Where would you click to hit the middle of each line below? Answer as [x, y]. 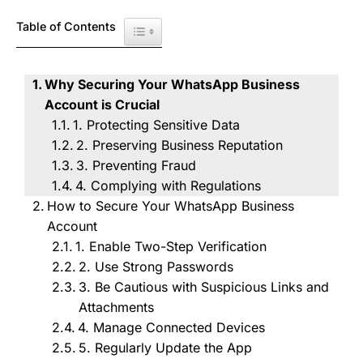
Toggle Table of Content [197, 26]
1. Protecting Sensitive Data [157, 125]
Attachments [117, 307]
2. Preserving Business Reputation [180, 145]
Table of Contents [66, 26]
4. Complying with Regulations [169, 186]
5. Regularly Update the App [166, 348]
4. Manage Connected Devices [172, 327]
